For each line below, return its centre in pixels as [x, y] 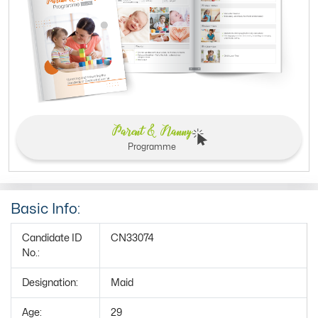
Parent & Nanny [152, 131]
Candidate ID [52, 238]
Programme [152, 147]
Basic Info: [45, 209]
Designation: [50, 283]
